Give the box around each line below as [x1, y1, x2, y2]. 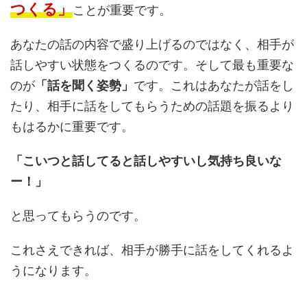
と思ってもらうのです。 [10, 208, 146, 223]
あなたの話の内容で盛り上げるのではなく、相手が [10, 37, 294, 52]
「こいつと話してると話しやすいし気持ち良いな [10, 153, 282, 169]
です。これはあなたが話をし [134, 78, 294, 93]
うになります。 [10, 263, 97, 278]
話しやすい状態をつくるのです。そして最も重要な [10, 58, 294, 73]
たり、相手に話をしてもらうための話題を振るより [10, 99, 294, 114]
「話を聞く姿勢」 [35, 78, 134, 93]
